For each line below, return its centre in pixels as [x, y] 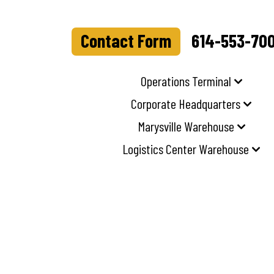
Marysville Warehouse [186, 126]
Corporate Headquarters [186, 104]
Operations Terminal [186, 81]
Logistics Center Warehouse [186, 149]
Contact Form [126, 41]
